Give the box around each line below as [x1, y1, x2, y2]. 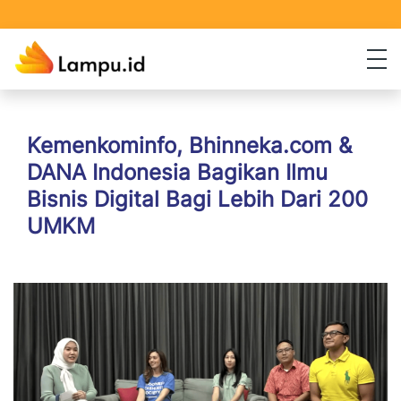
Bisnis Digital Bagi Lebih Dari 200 [27, 185, 368, 212]
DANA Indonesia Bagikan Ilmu [27, 158, 328, 185]
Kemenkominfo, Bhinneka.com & [27, 132, 352, 158]
